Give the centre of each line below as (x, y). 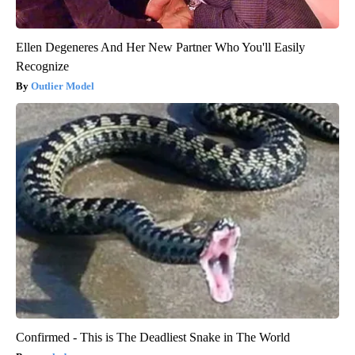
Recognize (42, 67)
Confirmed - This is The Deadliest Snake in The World (153, 338)
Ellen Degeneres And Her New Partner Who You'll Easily (160, 48)
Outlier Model (63, 86)
